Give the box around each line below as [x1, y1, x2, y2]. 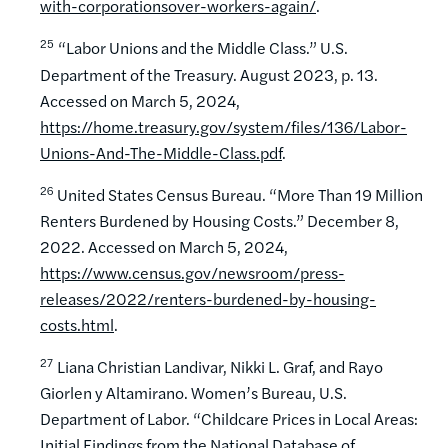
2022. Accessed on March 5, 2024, [40, 235, 288, 259]
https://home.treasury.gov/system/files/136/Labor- [40, 114, 407, 138]
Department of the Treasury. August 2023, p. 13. [40, 62, 378, 86]
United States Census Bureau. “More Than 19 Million [57, 183, 423, 207]
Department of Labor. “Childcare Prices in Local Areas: [40, 407, 418, 431]
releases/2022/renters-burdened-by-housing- [40, 287, 376, 311]
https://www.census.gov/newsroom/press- [40, 261, 345, 285]
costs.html [40, 313, 114, 337]
